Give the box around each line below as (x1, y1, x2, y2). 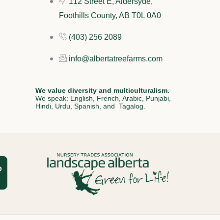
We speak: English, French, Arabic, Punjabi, (35, 94, 171, 103)
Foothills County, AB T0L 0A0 (59, 11, 161, 20)
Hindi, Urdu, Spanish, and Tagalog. (35, 102, 145, 110)
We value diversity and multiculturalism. (35, 86, 171, 95)
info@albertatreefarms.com (69, 55, 163, 63)
